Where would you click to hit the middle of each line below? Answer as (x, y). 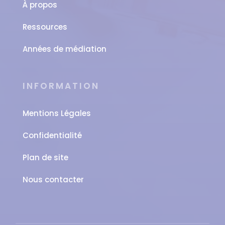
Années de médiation (64, 49)
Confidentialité (52, 136)
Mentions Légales (57, 114)
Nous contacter (53, 180)
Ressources (45, 27)
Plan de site (45, 158)
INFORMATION (61, 86)
